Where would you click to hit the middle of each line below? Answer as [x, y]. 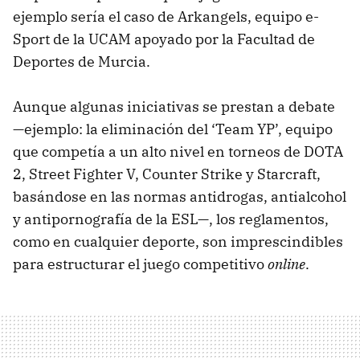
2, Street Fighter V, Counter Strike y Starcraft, [167, 174]
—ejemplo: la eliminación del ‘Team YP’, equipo [173, 129]
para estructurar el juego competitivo [140, 264]
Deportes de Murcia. [82, 62]
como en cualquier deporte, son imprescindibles [178, 242]
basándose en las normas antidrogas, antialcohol [180, 197]
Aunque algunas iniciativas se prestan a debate [174, 107]
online [286, 264]
